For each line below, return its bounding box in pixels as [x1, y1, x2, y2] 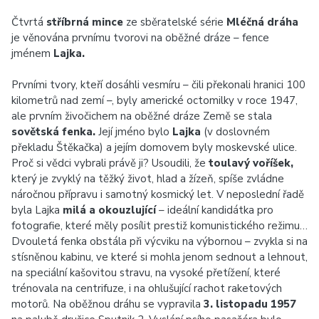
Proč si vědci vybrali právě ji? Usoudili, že [11, 156, 209, 170]
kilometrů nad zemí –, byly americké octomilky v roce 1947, [11, 93, 298, 108]
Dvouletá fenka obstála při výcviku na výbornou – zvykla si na [11, 234, 308, 249]
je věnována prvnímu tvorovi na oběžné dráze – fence [11, 31, 269, 45]
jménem [11, 46, 53, 61]
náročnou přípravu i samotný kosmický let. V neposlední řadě [11, 187, 304, 202]
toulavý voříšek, [209, 156, 293, 170]
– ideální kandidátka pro [156, 203, 273, 217]
